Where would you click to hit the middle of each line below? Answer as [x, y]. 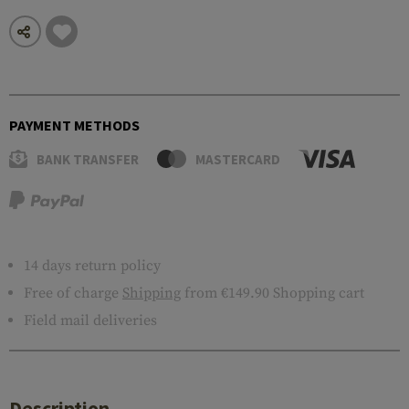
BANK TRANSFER [88, 159]
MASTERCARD [238, 159]
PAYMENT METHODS [74, 125]
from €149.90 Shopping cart [273, 293]
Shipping [152, 293]
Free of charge [73, 293]
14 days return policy [92, 266]
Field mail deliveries [90, 320]
